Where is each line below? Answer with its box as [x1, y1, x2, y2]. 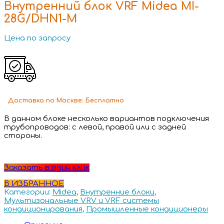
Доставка [4, 96, 46, 104]
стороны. [4, 131, 42, 140]
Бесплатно [85, 96, 124, 104]
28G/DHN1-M [4, 12, 77, 25]
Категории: [4, 187, 52, 196]
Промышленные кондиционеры [86, 204, 208, 213]
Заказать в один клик [4, 163, 89, 172]
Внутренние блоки [80, 187, 154, 196]
